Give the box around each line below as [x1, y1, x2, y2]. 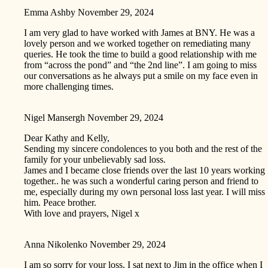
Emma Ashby [24, 7, 75, 17]
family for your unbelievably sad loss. [24, 154, 166, 165]
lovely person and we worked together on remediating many [24, 38, 251, 48]
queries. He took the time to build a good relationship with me [24, 48, 257, 59]
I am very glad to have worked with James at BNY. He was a [24, 27, 255, 38]
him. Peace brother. [24, 197, 96, 208]
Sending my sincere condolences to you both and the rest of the [24, 143, 262, 154]
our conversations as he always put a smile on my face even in [24, 70, 258, 81]
